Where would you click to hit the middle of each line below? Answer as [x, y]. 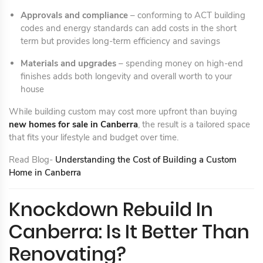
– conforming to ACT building [187, 15]
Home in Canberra [45, 172]
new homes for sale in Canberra [73, 124]
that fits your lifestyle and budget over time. [94, 137]
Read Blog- [32, 159]
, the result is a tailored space [194, 124]
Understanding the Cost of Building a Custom [146, 159]
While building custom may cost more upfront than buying [123, 111]
